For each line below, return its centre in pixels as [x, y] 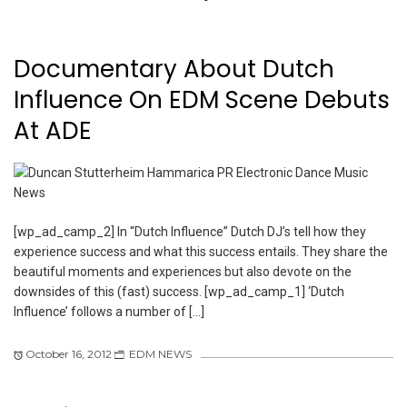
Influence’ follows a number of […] [109, 311]
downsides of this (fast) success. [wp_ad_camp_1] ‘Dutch [179, 291]
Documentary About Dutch [174, 69]
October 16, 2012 [69, 353]
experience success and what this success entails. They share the [201, 251]
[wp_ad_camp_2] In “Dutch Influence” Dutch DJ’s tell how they [190, 231]
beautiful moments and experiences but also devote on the [183, 271]
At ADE [53, 131]
